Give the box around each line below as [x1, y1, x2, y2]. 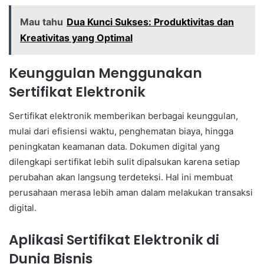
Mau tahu [20, 16, 63, 28]
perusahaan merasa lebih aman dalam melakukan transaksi [9, 186, 253, 198]
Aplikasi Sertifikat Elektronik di [9, 230, 219, 249]
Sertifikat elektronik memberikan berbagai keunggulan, [9, 110, 238, 121]
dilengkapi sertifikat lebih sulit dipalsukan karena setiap [9, 156, 240, 167]
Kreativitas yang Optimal [20, 32, 133, 44]
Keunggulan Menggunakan [9, 64, 202, 83]
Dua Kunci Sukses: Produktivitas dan [67, 16, 234, 28]
